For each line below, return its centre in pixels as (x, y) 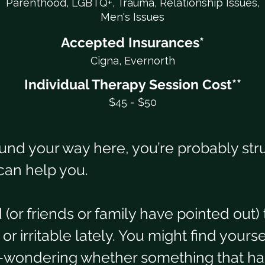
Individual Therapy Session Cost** (132, 84)
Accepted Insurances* (132, 42)
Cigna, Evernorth (132, 61)
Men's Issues (132, 17)
